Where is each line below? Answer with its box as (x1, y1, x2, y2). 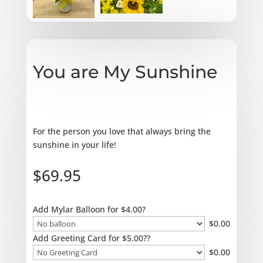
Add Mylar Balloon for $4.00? (32, 203, 146, 215)
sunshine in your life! (32, 139, 116, 150)
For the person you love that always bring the (32, 125, 211, 137)
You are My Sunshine (32, 60, 217, 83)
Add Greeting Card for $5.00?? (32, 232, 150, 244)
